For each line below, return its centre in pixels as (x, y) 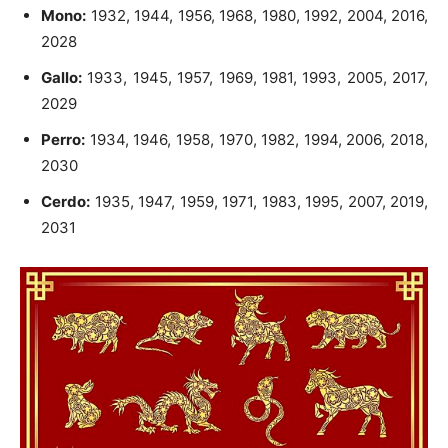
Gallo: (61, 78)
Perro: (63, 140)
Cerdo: (65, 202)
